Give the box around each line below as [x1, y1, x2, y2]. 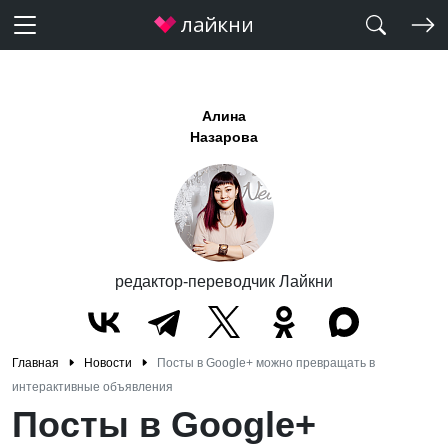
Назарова [190, 129, 258, 145]
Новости [84, 356, 132, 370]
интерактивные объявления [12, 380, 173, 394]
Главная [12, 356, 59, 370]
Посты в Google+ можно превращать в [157, 356, 375, 370]
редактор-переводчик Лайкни [115, 273, 333, 290]
